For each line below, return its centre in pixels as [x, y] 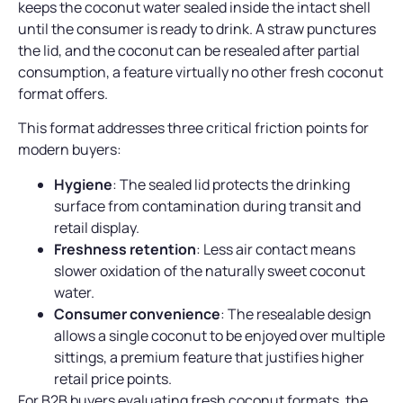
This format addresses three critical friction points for [193, 128]
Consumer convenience [137, 313]
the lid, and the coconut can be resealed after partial [189, 50]
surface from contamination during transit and [207, 206]
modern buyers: [70, 150]
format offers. [63, 93]
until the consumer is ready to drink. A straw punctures [197, 28]
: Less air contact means [276, 249]
